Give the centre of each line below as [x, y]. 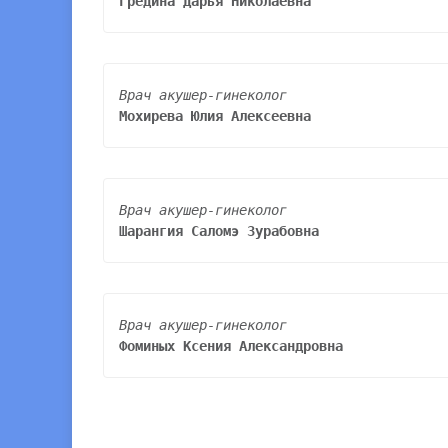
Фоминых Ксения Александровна [231, 346]
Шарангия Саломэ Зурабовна [219, 231]
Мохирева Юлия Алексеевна [215, 116]
